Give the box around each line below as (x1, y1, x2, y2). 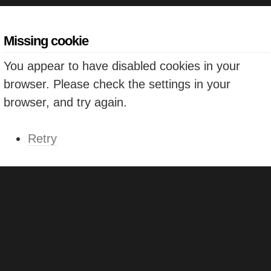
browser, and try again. (4, 95, 127, 109)
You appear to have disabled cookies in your (4, 59, 240, 73)
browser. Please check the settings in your (4, 77, 230, 91)
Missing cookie (4, 33, 88, 48)
